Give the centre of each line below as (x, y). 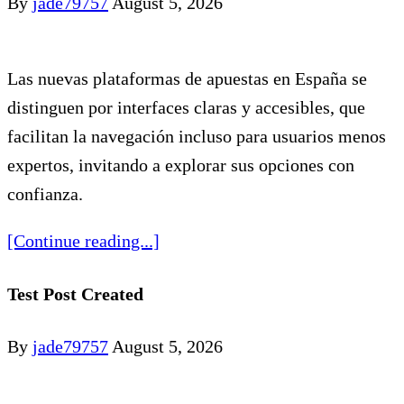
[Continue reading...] (83, 241)
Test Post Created (75, 294)
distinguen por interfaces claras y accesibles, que (186, 108)
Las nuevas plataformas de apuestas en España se (187, 79)
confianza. (45, 194)
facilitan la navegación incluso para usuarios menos (197, 137)
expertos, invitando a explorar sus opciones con (181, 165)
